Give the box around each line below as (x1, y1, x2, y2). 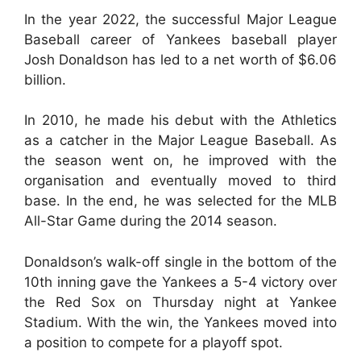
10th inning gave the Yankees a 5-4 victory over (24, 273, 337, 290)
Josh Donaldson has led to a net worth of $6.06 (24, 51, 337, 68)
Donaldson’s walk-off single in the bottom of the (24, 253, 337, 270)
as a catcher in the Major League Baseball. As (24, 132, 337, 148)
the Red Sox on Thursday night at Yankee (24, 293, 337, 310)
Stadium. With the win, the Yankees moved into (24, 313, 337, 330)
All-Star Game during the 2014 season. (24, 213, 277, 229)
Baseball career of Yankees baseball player (24, 31, 337, 48)
